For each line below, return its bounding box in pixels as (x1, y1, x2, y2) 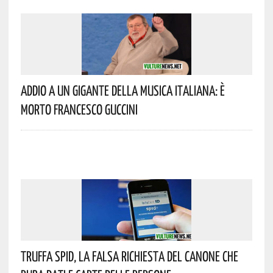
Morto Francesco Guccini (20, 101, 138, 118)
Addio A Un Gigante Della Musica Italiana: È (20, 82, 225, 99)
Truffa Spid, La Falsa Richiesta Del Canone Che (20, 247, 238, 265)
